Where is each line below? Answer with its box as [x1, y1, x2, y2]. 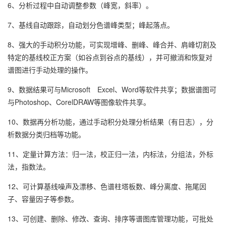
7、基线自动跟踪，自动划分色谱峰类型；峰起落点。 [8, 20, 174, 30]
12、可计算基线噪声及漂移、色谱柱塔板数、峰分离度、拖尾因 [8, 181, 206, 191]
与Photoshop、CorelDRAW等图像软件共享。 [8, 97, 150, 107]
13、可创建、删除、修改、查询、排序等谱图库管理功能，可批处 [8, 213, 213, 223]
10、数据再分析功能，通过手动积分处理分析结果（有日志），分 [8, 117, 213, 127]
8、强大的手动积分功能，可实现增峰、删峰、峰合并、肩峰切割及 [8, 39, 216, 49]
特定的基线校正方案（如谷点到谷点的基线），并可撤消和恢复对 [8, 52, 212, 62]
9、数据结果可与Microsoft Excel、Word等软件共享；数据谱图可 [8, 84, 216, 94]
